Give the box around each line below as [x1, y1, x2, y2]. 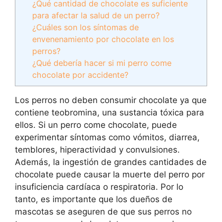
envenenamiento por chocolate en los [32, 34, 174, 44]
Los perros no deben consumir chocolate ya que [15, 95, 207, 106]
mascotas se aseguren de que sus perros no [15, 207, 192, 217]
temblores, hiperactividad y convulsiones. [15, 145, 180, 155]
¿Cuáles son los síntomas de [32, 22, 139, 32]
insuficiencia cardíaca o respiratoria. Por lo [15, 182, 183, 192]
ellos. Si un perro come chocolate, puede [15, 120, 177, 130]
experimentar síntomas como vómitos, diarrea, [15, 132, 200, 143]
